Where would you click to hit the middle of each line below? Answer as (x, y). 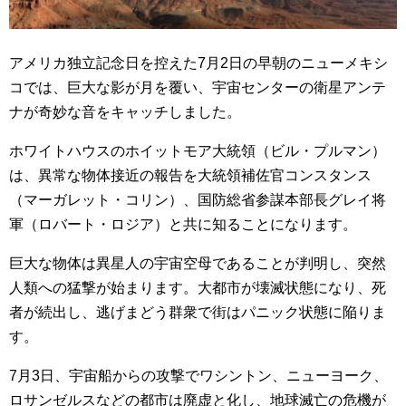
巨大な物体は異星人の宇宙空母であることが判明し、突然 (198, 264)
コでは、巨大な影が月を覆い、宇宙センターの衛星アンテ (198, 88)
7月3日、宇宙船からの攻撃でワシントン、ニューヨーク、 (198, 376)
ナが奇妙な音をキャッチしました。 (125, 112)
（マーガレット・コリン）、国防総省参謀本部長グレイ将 (198, 200)
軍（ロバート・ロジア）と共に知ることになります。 (183, 225)
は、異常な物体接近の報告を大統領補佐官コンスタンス (190, 176)
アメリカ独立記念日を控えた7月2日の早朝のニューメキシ (198, 63)
